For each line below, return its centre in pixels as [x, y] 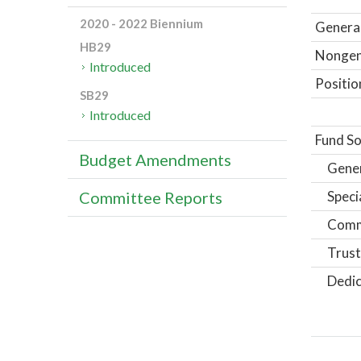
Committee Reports [151, 198]
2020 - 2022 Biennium [141, 24]
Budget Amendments [155, 160]
